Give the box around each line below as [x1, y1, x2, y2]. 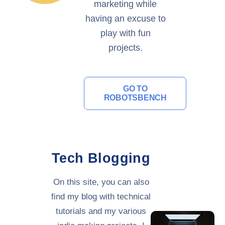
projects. [108, 43, 143, 53]
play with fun [100, 28, 151, 39]
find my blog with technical [51, 191, 151, 201]
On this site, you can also [53, 177, 149, 187]
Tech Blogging [51, 151, 151, 166]
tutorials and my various [56, 206, 147, 216]
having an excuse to [85, 14, 166, 24]
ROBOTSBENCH [103, 93, 167, 102]
